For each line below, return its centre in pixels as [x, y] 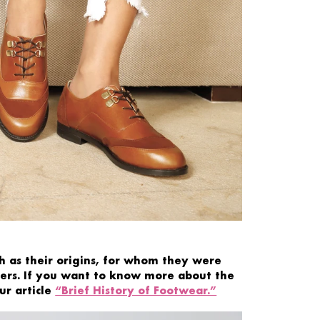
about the [206, 276]
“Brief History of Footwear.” [136, 291]
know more [141, 276]
